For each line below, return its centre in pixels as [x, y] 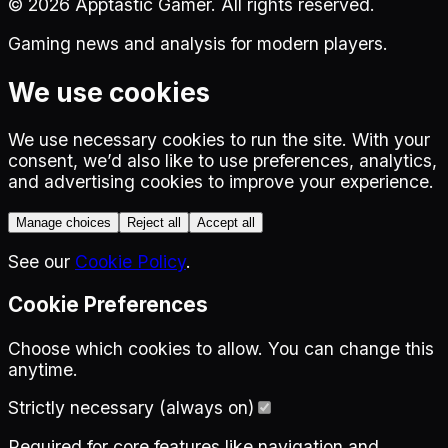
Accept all [226, 223]
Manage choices [63, 223]
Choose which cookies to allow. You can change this [221, 348]
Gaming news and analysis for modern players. [198, 43]
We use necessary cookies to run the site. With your [219, 140]
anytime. [43, 369]
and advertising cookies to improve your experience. [221, 182]
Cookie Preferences [108, 305]
